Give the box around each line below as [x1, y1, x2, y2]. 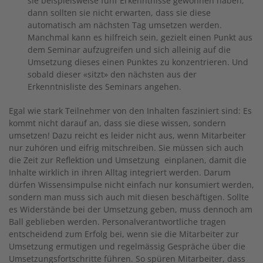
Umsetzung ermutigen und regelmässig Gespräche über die [9, 241, 245, 252]
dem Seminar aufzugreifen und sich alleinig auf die [28, 44, 231, 55]
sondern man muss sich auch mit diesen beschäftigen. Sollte [9, 191, 249, 203]
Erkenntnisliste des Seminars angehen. [28, 81, 181, 92]
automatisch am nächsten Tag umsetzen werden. [28, 19, 222, 31]
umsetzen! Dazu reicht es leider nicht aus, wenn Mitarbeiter [9, 130, 246, 141]
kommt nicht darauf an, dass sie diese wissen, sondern [9, 117, 226, 129]
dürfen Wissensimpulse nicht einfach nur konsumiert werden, [9, 179, 254, 190]
